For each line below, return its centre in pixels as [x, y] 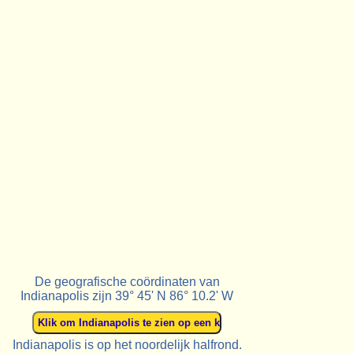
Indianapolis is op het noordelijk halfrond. [127, 344]
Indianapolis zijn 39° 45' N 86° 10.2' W [127, 295]
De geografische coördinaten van [127, 281]
